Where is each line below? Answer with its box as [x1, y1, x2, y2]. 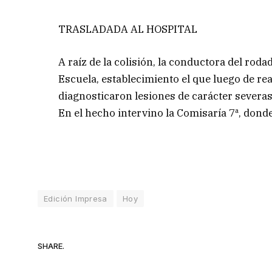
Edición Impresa [44, 194, 107, 204]
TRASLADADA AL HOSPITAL [58, 22, 198, 36]
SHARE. [38, 240, 64, 251]
